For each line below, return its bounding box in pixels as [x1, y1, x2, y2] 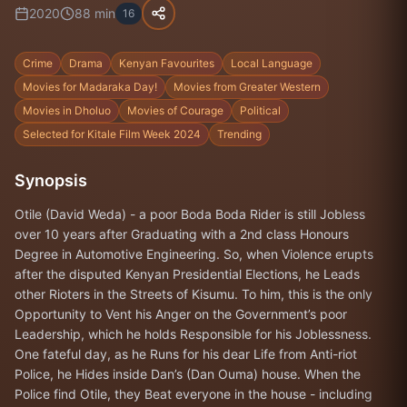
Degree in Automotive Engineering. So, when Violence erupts [15, 246, 373, 262]
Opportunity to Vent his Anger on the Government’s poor [15, 306, 347, 322]
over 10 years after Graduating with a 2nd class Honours [15, 226, 349, 242]
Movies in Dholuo [23, 104, 111, 117]
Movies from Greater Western [174, 80, 321, 94]
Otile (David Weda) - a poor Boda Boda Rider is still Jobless [15, 206, 365, 222]
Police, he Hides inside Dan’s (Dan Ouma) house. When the [15, 366, 361, 382]
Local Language [231, 56, 313, 70]
